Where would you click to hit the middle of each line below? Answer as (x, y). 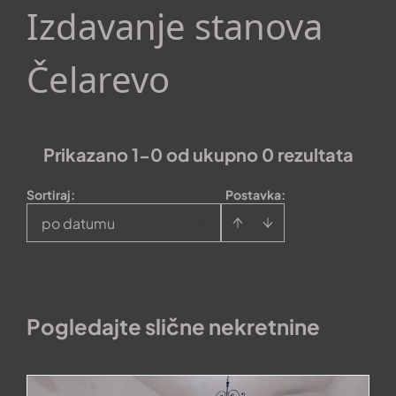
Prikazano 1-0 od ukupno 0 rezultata (198, 154)
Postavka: (255, 194)
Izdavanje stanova (175, 26)
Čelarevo (98, 79)
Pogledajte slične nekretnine (173, 326)
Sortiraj (49, 194)
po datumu (78, 223)
